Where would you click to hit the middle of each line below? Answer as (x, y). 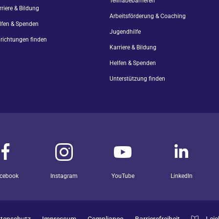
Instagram (64, 176)
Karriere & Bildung (133, 47)
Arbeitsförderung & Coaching (148, 16)
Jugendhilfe (125, 32)
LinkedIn (181, 176)
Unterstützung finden (137, 79)
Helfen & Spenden (133, 63)
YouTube (123, 176)
